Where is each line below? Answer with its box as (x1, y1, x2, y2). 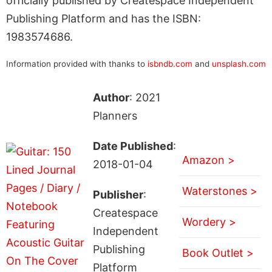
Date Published (92, 139, 173, 152)
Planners (92, 109, 137, 122)
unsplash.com (212, 58, 266, 69)
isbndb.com (148, 58, 192, 69)
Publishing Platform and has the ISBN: (6, 12, 201, 25)
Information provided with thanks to (6, 58, 148, 69)
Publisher (92, 188, 143, 201)
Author (92, 90, 129, 104)
